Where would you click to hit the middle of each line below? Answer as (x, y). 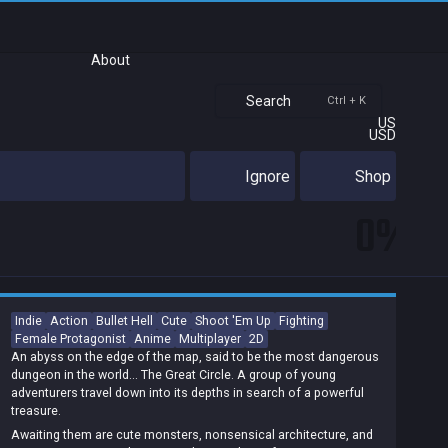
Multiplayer (210, 338)
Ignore (267, 176)
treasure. (36, 410)
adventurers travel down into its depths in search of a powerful (187, 392)
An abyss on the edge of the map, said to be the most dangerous (195, 356)
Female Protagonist (70, 338)
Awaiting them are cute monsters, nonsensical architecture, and (192, 435)
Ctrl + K (346, 100)
